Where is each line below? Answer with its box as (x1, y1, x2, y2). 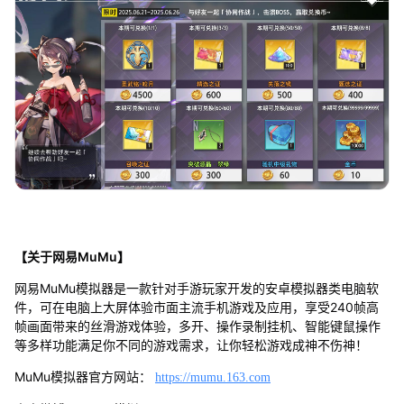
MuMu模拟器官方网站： (14, 369, 155, 385)
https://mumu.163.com (154, 371, 271, 385)
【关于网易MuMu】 (14, 249, 130, 265)
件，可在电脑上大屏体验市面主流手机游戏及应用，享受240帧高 (14, 299, 379, 316)
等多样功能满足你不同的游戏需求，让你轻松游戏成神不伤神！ (14, 337, 368, 353)
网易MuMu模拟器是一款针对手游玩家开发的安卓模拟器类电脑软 (14, 280, 379, 297)
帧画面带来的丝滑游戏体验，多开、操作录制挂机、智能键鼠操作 (14, 318, 381, 335)
